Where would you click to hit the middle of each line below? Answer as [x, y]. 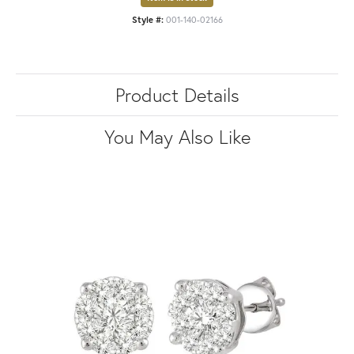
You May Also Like [177, 136]
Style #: [147, 19]
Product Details [177, 94]
